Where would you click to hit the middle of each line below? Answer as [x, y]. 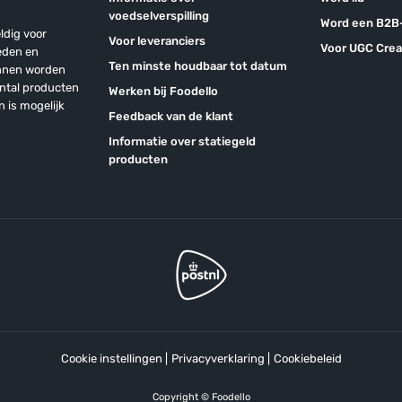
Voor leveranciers [157, 41]
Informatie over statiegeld [182, 141]
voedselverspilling [158, 16]
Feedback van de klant [170, 116]
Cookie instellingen [111, 358]
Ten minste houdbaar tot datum [197, 66]
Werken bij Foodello [163, 91]
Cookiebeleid [307, 358]
